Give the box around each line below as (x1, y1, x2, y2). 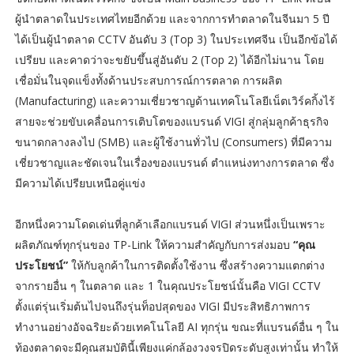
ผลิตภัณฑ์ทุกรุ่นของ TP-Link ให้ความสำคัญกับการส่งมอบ (14, 237, 293, 253)
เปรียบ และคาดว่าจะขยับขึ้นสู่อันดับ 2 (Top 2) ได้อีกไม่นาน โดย (14, 52, 324, 68)
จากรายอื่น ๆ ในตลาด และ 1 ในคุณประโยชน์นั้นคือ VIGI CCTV (14, 278, 320, 294)
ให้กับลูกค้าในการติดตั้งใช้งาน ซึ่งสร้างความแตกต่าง (67, 258, 325, 273)
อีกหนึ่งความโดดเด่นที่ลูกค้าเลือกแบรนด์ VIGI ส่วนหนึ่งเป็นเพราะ (14, 217, 326, 232)
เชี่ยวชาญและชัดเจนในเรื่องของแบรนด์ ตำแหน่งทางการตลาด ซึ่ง (14, 155, 334, 171)
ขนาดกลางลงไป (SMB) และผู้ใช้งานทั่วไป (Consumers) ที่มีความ (14, 134, 332, 150)
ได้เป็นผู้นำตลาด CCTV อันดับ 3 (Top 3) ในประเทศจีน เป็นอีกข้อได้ (14, 32, 337, 47)
